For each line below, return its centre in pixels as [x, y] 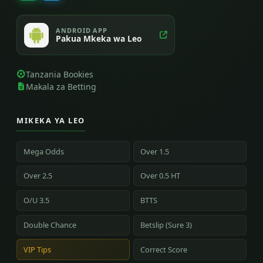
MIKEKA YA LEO [51, 120]
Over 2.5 [38, 176]
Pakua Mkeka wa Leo [99, 38]
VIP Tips [38, 249]
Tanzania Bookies [60, 74]
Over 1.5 [155, 151]
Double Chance [50, 225]
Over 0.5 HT [161, 176]
